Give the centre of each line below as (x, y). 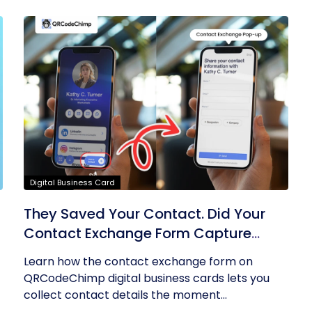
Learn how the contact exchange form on (139, 262)
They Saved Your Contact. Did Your (145, 214)
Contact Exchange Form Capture (138, 233)
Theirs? (48, 253)
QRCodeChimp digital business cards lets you (147, 278)
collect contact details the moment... (126, 295)
